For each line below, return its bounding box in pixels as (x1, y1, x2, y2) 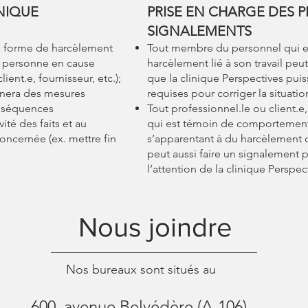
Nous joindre (78, 212, 232, 242)
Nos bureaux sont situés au (66, 262, 216, 277)
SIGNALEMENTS (147, 23, 255, 39)
